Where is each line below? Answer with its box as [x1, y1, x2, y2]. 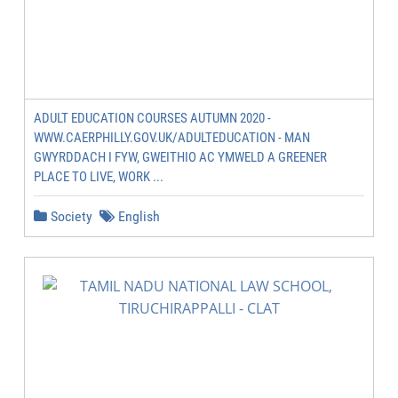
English [115, 208, 160, 225]
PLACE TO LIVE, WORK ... [34, 169, 163, 185]
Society [47, 208, 92, 225]
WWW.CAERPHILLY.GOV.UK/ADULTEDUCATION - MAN [34, 130, 310, 146]
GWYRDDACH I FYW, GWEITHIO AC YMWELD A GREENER [34, 149, 327, 165]
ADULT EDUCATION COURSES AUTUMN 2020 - [34, 110, 271, 126]
